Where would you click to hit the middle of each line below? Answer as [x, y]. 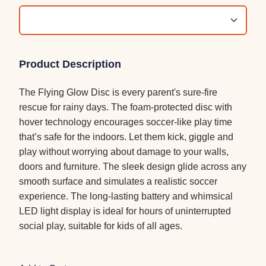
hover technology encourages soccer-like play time [126, 122]
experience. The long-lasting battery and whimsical [126, 197]
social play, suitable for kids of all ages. [101, 226]
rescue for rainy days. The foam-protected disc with [126, 107]
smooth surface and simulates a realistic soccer [118, 182]
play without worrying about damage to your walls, [124, 152]
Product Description [70, 64]
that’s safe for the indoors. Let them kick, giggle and [126, 137]
